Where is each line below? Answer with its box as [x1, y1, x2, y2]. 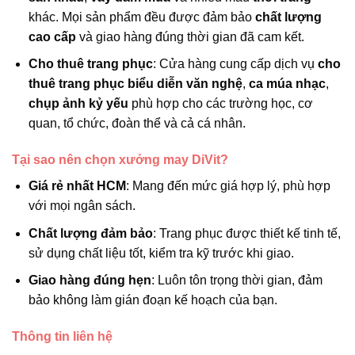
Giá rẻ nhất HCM [28, 179, 126, 193]
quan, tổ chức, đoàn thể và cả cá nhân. [28, 116, 246, 131]
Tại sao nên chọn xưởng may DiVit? [12, 153, 228, 167]
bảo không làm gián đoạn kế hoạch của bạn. [28, 293, 277, 307]
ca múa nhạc [248, 77, 326, 91]
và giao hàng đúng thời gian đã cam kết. [75, 29, 304, 44]
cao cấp [28, 29, 76, 44]
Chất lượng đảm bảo [28, 226, 153, 240]
